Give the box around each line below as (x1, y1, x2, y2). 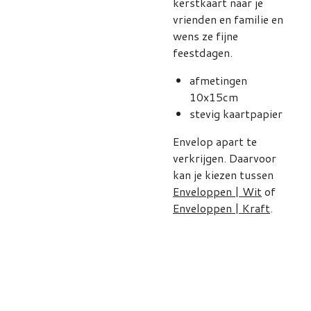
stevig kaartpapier (190, 106, 283, 121)
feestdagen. (173, 44, 233, 60)
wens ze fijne (173, 28, 238, 44)
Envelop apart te (173, 133, 257, 149)
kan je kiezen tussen (173, 167, 274, 183)
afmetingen (190, 72, 247, 88)
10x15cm (190, 89, 238, 105)
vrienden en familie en (173, 11, 283, 27)
